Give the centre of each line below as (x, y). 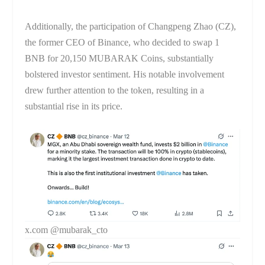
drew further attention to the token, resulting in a (115, 90)
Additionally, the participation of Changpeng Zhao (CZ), (131, 26)
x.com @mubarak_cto (67, 230)
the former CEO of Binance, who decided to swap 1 (122, 42)
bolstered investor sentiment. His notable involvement (125, 74)
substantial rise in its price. (74, 106)
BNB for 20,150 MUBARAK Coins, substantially (119, 58)
